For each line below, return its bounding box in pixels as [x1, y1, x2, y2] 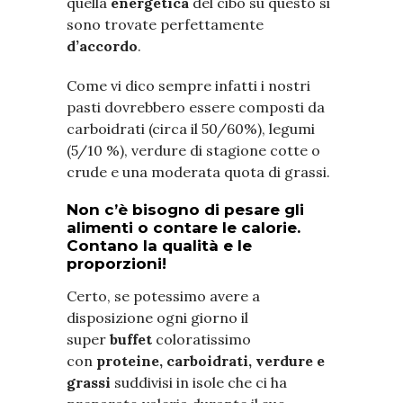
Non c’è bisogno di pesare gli [67, 200, 304, 219]
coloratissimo [152, 329, 251, 348]
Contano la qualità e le [67, 236, 252, 255]
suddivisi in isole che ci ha [114, 372, 287, 391]
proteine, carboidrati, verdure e [96, 351, 325, 370]
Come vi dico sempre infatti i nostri [67, 76, 310, 94]
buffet [110, 329, 152, 348]
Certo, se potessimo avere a [67, 286, 260, 305]
